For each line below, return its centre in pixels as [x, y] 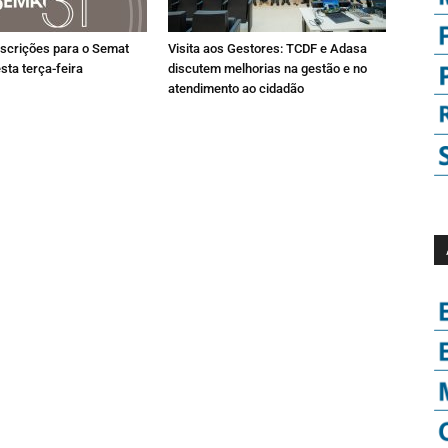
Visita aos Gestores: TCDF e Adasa [267, 48]
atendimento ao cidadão [236, 88]
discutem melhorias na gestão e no [267, 68]
